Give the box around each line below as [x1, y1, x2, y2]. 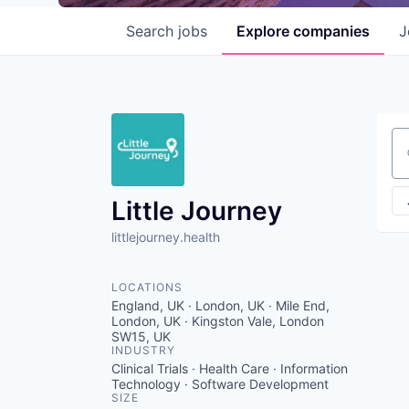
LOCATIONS [111, 280, 183, 294]
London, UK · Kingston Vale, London [111, 313, 324, 329]
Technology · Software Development [111, 376, 329, 392]
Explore [236, 22, 293, 40]
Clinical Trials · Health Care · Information [111, 361, 348, 376]
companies [293, 22, 370, 40]
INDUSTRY [111, 343, 175, 357]
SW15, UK [111, 329, 171, 344]
